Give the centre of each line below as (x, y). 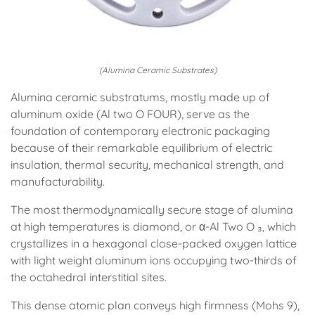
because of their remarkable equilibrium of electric (141, 148)
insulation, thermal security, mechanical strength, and (147, 165)
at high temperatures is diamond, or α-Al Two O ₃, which (153, 226)
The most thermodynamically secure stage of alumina (152, 210)
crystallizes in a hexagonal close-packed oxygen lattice (154, 243)
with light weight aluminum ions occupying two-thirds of (154, 260)
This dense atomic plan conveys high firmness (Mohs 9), (155, 305)
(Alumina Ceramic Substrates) (157, 70)
